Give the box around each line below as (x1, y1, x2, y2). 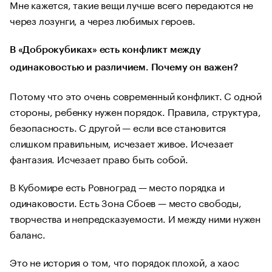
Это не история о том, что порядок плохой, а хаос (10, 253, 239, 269)
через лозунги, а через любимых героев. (10, 12, 195, 27)
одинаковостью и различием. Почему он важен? (10, 62, 238, 72)
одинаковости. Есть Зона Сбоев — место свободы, (10, 194, 242, 209)
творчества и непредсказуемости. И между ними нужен (10, 209, 260, 225)
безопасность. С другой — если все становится (10, 118, 226, 134)
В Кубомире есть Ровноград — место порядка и (10, 178, 225, 194)
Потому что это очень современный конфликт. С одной (10, 87, 262, 103)
